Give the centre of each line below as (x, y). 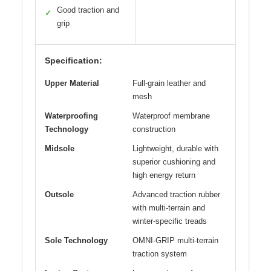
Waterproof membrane (171, 116)
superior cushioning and (174, 162)
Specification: (73, 61)
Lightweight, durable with (175, 149)
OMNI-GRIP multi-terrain (175, 241)
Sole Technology (76, 241)
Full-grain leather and (169, 83)
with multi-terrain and (169, 208)
